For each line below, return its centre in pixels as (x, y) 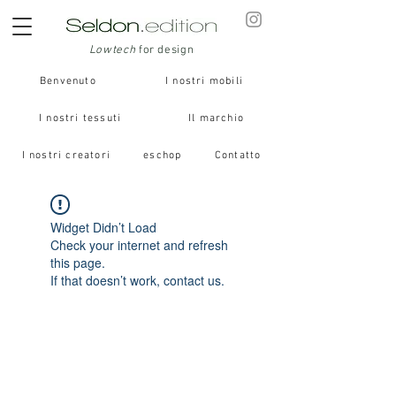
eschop (163, 156)
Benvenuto (68, 81)
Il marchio (217, 118)
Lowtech (112, 50)
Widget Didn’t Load (103, 227)
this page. (78, 263)
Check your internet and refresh (139, 245)
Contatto (238, 156)
